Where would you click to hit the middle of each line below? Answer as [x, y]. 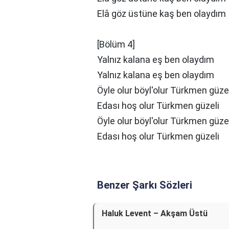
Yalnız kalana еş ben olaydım [156, 60]
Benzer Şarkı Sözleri [145, 185]
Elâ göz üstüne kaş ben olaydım [162, 14]
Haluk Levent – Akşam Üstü [155, 213]
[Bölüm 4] [116, 44]
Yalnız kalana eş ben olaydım [156, 75]
